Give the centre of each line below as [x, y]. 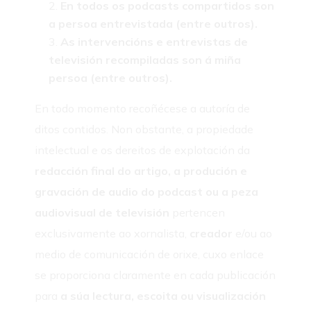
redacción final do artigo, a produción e [141, 170]
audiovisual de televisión [102, 212]
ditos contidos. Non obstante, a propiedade [144, 129]
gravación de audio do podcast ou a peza [147, 191]
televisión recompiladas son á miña [145, 59]
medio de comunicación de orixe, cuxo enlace [150, 254]
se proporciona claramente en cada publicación [155, 275]
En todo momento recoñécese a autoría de [143, 108]
